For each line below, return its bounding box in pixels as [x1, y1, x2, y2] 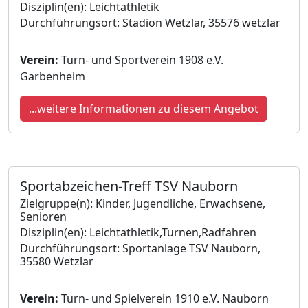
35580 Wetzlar [20, 253, 93, 269]
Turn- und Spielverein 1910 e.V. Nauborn [58, 290, 269, 306]
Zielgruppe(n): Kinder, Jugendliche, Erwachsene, [20, 195, 265, 211]
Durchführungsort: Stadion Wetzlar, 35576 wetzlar [20, 14, 280, 30]
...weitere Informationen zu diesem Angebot [29, 100, 258, 116]
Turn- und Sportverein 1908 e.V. [58, 52, 223, 67]
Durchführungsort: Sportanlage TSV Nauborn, [20, 240, 261, 256]
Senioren [20, 208, 67, 224]
